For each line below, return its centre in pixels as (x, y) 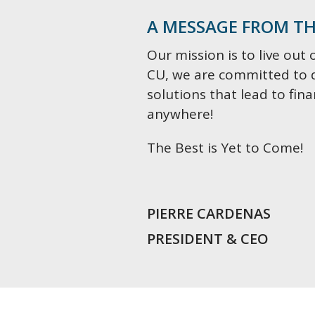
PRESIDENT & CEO (208, 239)
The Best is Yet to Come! (225, 148)
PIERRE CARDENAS (209, 213)
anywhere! (180, 114)
